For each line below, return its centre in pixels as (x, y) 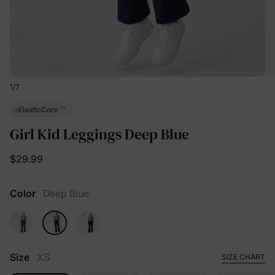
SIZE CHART (243, 257)
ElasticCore (39, 110)
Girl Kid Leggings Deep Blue (99, 134)
